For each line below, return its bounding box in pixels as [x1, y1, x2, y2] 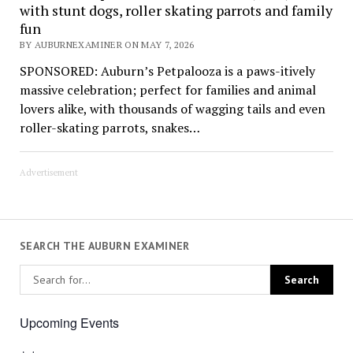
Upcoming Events [19, 314, 119, 333]
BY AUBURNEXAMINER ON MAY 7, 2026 [19, 38, 195, 50]
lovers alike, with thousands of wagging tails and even [19, 99, 325, 117]
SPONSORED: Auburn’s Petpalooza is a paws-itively [19, 61, 315, 80]
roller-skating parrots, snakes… [19, 118, 200, 136]
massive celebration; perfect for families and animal [19, 80, 316, 98]
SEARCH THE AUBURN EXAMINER [19, 238, 190, 253]
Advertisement [19, 166, 78, 178]
